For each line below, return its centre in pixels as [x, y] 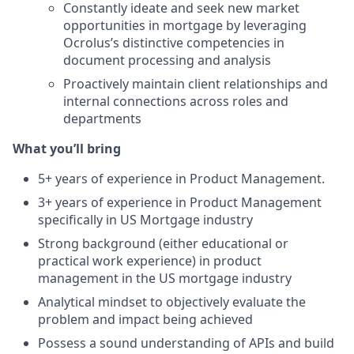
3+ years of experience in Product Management [180, 202]
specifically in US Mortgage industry [145, 220]
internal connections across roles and [176, 101]
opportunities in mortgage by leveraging [185, 25]
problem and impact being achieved [145, 319]
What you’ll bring [67, 149]
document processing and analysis [167, 60]
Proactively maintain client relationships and [196, 84]
